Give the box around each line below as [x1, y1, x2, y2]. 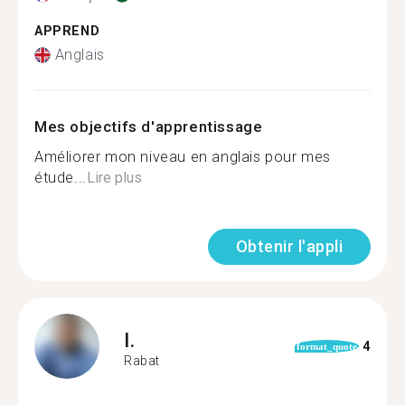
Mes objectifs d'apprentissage [34, 118, 263, 136]
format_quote [296, 341, 357, 352]
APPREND [34, 23, 100, 39]
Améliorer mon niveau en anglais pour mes [34, 148, 332, 165]
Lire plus [86, 169, 142, 186]
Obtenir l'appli [235, 237, 343, 256]
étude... [34, 169, 87, 186]
